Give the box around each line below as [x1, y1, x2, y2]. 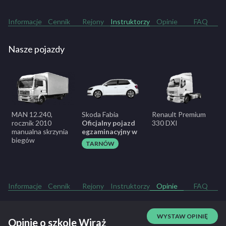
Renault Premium [152, 110, 206, 119]
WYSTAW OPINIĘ [156, 212, 208, 220]
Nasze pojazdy [8, 43, 65, 54]
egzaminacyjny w [82, 127, 137, 136]
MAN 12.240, [12, 110, 52, 119]
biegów [12, 136, 35, 145]
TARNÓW [86, 140, 115, 148]
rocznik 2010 [12, 119, 51, 128]
